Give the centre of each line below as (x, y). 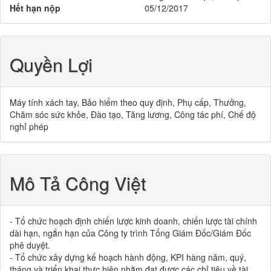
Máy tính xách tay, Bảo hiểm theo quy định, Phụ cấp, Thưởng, (128, 102)
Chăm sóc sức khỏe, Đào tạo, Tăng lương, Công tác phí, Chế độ (133, 114)
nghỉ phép (29, 126)
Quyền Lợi (51, 64)
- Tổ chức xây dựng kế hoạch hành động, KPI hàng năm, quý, (128, 257)
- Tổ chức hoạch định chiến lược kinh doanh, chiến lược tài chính (133, 221)
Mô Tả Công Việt (78, 183)
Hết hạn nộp (35, 8)
